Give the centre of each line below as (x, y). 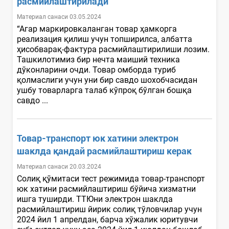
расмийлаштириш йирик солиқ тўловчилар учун (109, 209)
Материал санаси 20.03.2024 (59, 166)
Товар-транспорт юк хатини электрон (98, 138)
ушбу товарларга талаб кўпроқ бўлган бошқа (104, 90)
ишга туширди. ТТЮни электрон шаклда (95, 199)
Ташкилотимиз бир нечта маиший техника (98, 59)
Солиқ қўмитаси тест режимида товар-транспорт (111, 178)
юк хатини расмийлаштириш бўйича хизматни (106, 189)
